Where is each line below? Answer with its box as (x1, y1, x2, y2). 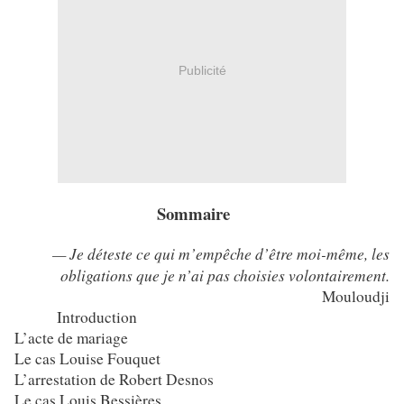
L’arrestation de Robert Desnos (14, 369, 214, 390)
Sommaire (157, 201, 231, 226)
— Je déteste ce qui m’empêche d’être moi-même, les (52, 243, 390, 265)
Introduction (57, 307, 138, 328)
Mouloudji (322, 286, 390, 308)
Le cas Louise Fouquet (14, 348, 161, 370)
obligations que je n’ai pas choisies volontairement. (60, 264, 390, 287)
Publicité (178, 62, 226, 78)
